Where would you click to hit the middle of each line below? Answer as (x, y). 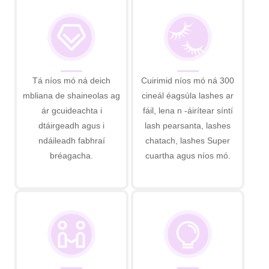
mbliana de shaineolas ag (72, 95)
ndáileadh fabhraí (71, 140)
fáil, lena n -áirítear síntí (188, 110)
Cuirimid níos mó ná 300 (188, 80)
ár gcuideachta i (71, 110)
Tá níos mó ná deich (72, 80)
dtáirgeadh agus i (72, 125)
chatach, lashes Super (188, 140)
